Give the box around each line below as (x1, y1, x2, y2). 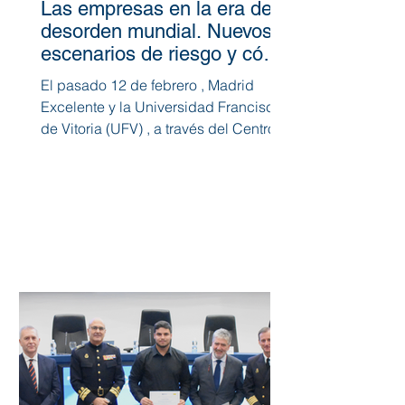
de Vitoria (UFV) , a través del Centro (41, 118, 276, 137)
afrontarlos (41, 64, 133, 88)
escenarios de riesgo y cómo (41, 42, 290, 65)
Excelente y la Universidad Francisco (41, 97, 108, 116)
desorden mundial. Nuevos (41, 19, 272, 42)
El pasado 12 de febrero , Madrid (41, 75, 254, 94)
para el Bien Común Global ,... (41, 140, 235, 159)
